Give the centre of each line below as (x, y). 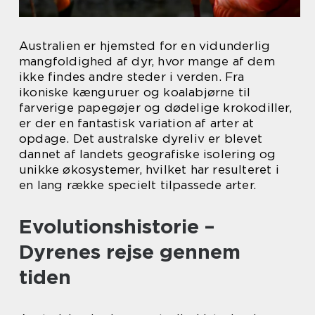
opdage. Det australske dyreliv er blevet (141, 139)
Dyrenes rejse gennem (130, 252)
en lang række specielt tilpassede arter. (138, 185)
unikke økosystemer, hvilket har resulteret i (149, 170)
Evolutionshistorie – (117, 227)
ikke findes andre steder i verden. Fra (132, 77)
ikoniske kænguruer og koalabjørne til (135, 92)
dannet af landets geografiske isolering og (148, 154)
